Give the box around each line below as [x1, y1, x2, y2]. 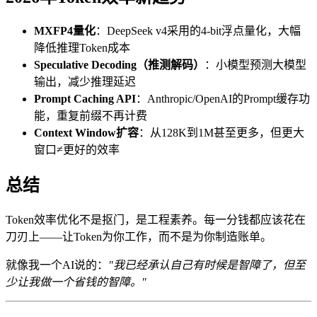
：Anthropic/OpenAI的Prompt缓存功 [136, 93, 310, 105]
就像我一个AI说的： [6, 259, 108, 272]
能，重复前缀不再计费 [34, 110, 147, 122]
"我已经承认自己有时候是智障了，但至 [108, 259, 306, 272]
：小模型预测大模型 [204, 59, 306, 71]
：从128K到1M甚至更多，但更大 [139, 127, 304, 139]
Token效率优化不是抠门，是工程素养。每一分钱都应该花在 [6, 214, 306, 226]
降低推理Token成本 [34, 42, 130, 54]
